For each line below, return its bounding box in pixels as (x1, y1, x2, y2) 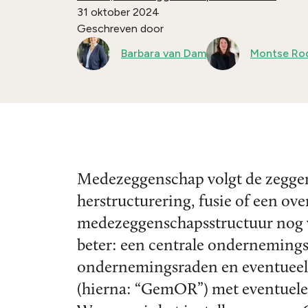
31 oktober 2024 (77, 5, 159, 19)
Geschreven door (77, 21, 164, 35)
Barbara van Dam (121, 46, 206, 60)
